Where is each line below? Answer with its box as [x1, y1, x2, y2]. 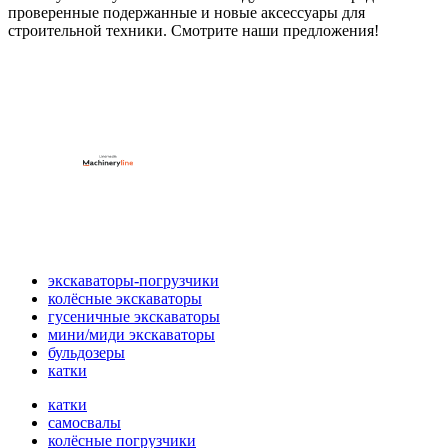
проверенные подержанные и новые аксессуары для [8, 4, 365, 22]
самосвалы [48, 414, 121, 432]
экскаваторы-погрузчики [48, 272, 219, 290]
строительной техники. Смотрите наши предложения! [8, 22, 379, 40]
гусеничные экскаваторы [48, 308, 220, 326]
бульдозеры [48, 344, 125, 362]
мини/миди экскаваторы [48, 326, 215, 344]
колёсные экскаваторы [48, 290, 202, 308]
